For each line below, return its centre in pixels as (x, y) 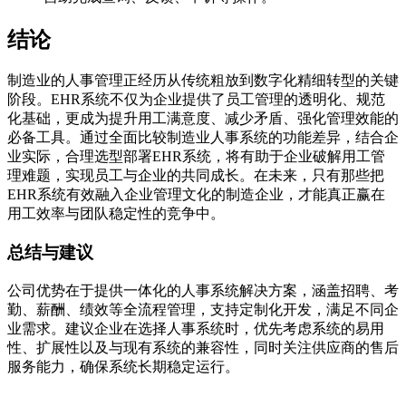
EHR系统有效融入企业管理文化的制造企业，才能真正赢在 (196, 195)
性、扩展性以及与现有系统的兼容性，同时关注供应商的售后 (203, 347)
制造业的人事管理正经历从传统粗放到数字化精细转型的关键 (203, 81)
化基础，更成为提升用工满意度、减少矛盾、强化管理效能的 (203, 119)
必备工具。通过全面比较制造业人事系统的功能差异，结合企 (203, 138)
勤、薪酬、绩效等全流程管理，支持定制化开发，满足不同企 (203, 309)
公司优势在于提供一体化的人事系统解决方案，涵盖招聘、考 (203, 290)
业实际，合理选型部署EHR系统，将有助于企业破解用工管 (196, 157)
